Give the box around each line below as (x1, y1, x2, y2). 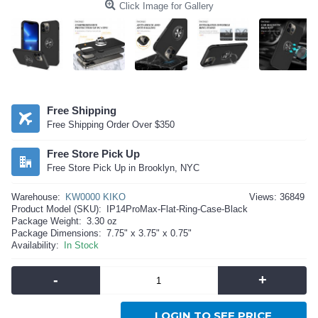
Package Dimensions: (11, 228, 102, 239)
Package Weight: (11, 216, 82, 227)
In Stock (64, 240, 99, 251)
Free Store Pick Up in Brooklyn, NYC (47, 163, 199, 174)
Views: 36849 (249, 192, 305, 203)
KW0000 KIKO (65, 192, 126, 203)
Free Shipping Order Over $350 (47, 119, 175, 131)
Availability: (11, 240, 59, 251)
